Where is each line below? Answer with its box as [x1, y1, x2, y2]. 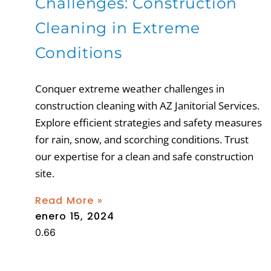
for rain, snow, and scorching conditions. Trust [34, 132, 249, 146]
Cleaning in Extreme [34, 18, 201, 37]
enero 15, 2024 [34, 209, 115, 223]
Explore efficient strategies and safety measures [34, 115, 262, 129]
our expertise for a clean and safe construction [34, 149, 253, 163]
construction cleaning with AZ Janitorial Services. [34, 98, 260, 113]
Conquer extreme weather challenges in [34, 81, 224, 96]
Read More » [34, 193, 103, 207]
